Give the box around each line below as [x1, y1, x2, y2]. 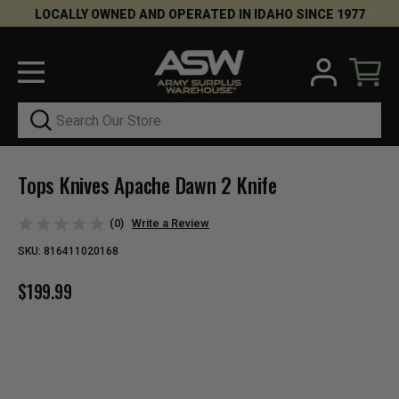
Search [18, 104, 58, 119]
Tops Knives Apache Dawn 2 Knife [18, 170, 277, 201]
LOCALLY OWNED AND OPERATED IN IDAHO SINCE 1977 [34, 7, 365, 21]
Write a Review [132, 216, 209, 230]
